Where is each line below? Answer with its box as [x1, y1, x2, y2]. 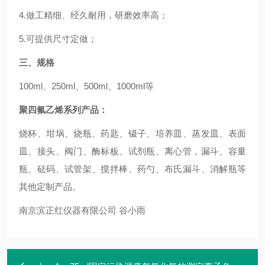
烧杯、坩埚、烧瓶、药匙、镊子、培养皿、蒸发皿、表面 [19, 128, 246, 138]
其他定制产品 [19, 182, 72, 192]
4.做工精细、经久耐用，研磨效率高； [19, 10, 168, 20]
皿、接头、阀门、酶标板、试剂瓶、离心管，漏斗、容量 [19, 146, 246, 156]
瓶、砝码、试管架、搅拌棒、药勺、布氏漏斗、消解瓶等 [19, 164, 246, 174]
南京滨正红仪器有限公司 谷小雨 [19, 205, 146, 215]
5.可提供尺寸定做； [19, 34, 97, 44]
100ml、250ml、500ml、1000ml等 [19, 81, 154, 91]
